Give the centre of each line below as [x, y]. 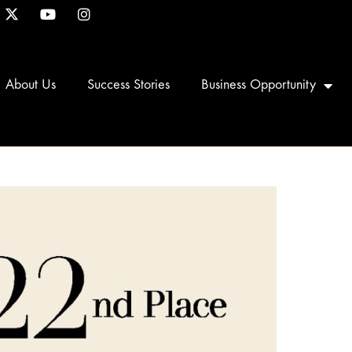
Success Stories [128, 85]
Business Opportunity [258, 85]
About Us [30, 85]
